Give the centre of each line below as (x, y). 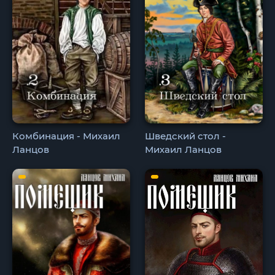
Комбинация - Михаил (66, 136)
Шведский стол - (186, 136)
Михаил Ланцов (184, 149)
